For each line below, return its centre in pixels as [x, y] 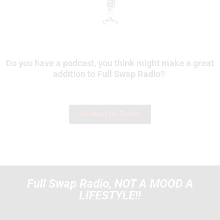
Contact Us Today [110, 114]
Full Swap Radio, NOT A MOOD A [110, 184]
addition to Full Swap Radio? [110, 74]
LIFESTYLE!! [110, 196]
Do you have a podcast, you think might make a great [110, 63]
